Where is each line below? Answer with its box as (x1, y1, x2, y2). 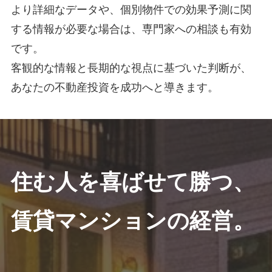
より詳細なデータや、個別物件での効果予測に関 (10, 4, 251, 16)
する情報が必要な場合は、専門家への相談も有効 (10, 23, 251, 36)
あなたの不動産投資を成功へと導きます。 (10, 81, 219, 94)
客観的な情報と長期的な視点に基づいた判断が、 (10, 62, 251, 75)
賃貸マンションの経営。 (10, 208, 255, 233)
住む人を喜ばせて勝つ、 (10, 169, 255, 194)
